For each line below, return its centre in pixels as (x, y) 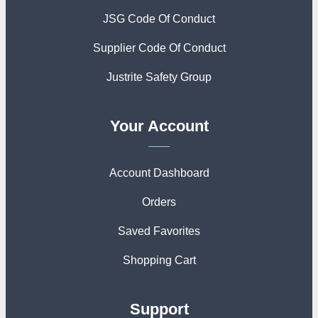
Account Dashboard (159, 173)
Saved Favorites (159, 231)
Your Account (159, 126)
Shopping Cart (159, 260)
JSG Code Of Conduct (159, 19)
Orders (159, 202)
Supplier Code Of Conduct (159, 48)
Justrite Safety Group (159, 77)
